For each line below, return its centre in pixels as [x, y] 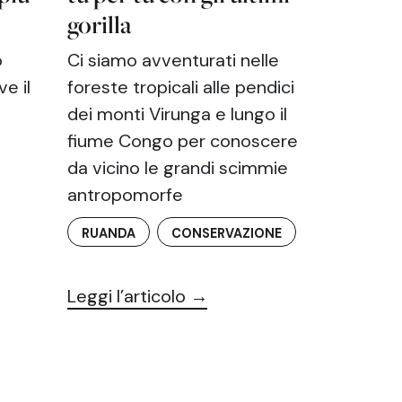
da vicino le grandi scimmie [178, 168]
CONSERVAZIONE [227, 234]
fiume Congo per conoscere [183, 141]
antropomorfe [126, 195]
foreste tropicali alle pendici [181, 87]
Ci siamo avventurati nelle [174, 61]
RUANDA [109, 234]
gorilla [100, 25]
